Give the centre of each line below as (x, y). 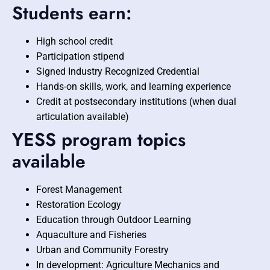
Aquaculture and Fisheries (91, 235)
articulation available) (83, 117)
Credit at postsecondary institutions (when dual (136, 102)
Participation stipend (80, 57)
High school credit (74, 42)
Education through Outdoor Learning (114, 220)
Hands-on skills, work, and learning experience (133, 87)
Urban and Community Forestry (102, 250)
